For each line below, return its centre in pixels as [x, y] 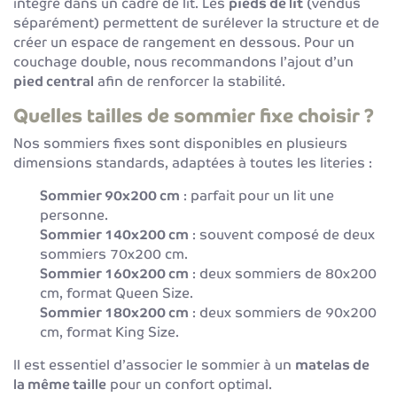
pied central [54, 81]
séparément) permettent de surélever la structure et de [196, 23]
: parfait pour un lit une [257, 195]
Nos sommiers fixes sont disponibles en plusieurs [180, 143]
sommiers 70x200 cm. [114, 253]
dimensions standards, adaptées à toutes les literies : [193, 162]
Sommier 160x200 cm [114, 273]
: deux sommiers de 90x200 [283, 312]
